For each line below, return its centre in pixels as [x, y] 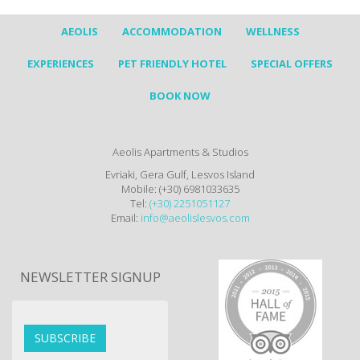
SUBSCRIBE [65, 338]
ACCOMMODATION [172, 31]
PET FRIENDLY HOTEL [172, 63]
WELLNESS [272, 31]
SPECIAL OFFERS [292, 63]
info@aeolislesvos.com [195, 218]
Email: [125, 218]
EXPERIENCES [61, 63]
